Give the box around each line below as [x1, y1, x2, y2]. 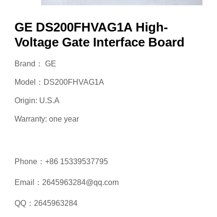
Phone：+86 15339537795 [15, 157, 108, 166]
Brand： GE [15, 60, 56, 68]
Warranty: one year [15, 115, 79, 123]
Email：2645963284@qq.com [15, 178, 119, 186]
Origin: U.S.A [15, 96, 60, 105]
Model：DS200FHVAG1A [15, 78, 104, 86]
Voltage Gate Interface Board [15, 35, 185, 49]
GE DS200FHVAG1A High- [15, 20, 168, 34]
